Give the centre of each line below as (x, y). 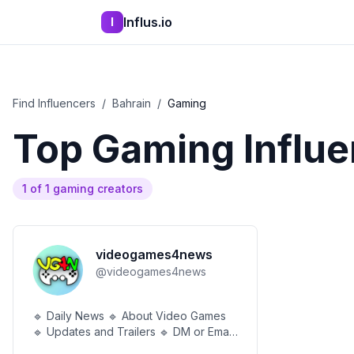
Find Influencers (54, 103)
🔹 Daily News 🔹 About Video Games (70, 316)
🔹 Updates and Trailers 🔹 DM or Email (133, 331)
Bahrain (132, 103)
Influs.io (148, 22)
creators (119, 188)
